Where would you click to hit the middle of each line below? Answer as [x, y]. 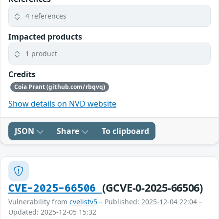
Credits [22, 74]
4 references [46, 16]
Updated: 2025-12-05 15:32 [52, 212]
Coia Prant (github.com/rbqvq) [60, 87]
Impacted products [45, 36]
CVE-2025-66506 [55, 188]
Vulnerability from [39, 202]
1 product [41, 53]
